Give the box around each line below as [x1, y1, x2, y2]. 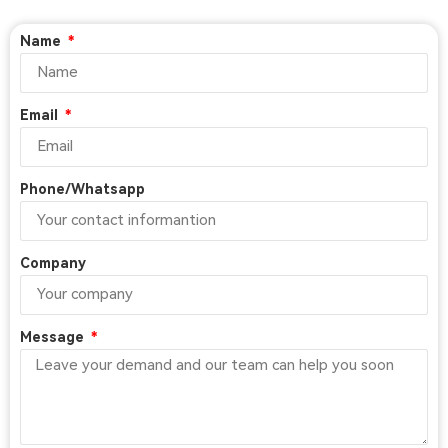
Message [20, 328, 88, 345]
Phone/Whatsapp [20, 180, 145, 197]
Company [20, 254, 86, 271]
